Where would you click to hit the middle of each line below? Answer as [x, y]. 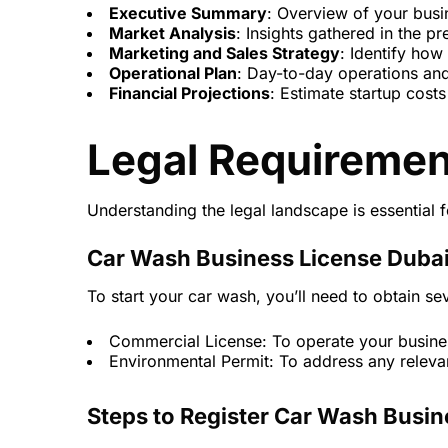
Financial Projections [189, 93]
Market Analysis [172, 33]
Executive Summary [188, 13]
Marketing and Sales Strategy [224, 53]
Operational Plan [173, 73]
